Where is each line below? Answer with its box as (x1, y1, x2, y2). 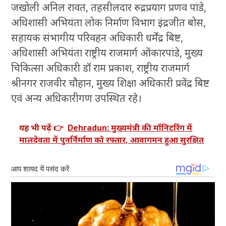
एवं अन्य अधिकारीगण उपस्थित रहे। (11, 91, 142, 105)
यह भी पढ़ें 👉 (19, 122, 64, 134)
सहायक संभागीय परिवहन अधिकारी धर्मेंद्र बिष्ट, (11, 31, 184, 45)
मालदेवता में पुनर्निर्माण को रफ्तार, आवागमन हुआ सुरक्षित (19, 134, 204, 146)
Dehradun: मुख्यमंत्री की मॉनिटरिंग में (68, 122, 193, 134)
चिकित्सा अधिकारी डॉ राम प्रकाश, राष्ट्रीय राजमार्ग (11, 61, 190, 75)
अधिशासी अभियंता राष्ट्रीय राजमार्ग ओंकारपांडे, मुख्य (11, 46, 203, 60)
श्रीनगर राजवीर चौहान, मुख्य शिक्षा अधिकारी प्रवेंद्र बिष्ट (11, 76, 210, 90)
